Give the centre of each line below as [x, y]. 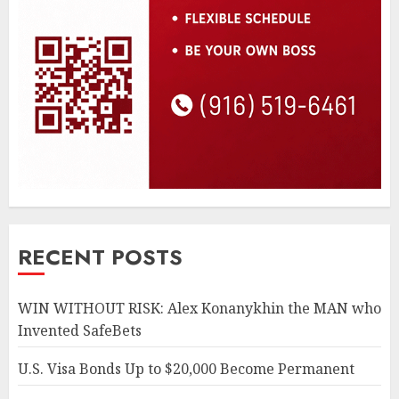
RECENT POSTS [100, 257]
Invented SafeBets [80, 331]
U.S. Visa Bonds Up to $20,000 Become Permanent [186, 369]
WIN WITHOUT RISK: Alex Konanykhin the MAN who [199, 309]
